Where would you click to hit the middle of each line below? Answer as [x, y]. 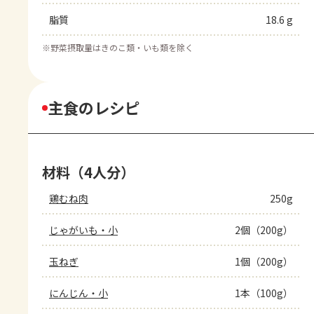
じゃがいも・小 [83, 230]
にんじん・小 [78, 293]
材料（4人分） [88, 172]
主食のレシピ [94, 108]
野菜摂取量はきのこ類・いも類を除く [122, 48]
